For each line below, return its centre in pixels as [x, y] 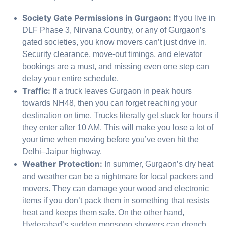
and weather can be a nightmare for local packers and [118, 177]
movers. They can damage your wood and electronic [116, 189]
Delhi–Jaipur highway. [62, 152]
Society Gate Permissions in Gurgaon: [97, 18]
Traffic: [36, 91]
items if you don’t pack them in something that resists [116, 201]
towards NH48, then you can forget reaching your [109, 103]
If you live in [193, 18]
